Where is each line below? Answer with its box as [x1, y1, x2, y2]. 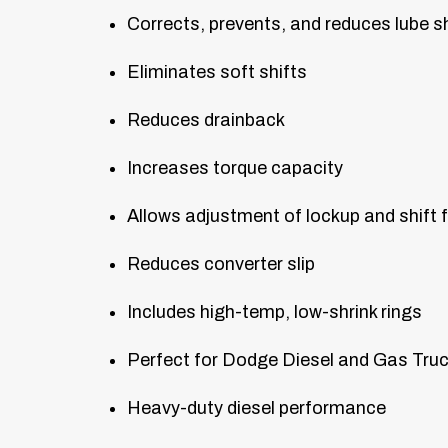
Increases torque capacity [127, 157, 343, 178]
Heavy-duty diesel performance [127, 397, 386, 418]
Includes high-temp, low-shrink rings [127, 301, 422, 322]
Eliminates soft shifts [127, 61, 307, 82]
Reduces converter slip [127, 253, 315, 274]
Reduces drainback [127, 109, 285, 130]
